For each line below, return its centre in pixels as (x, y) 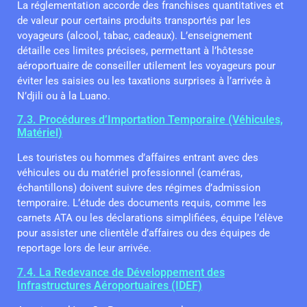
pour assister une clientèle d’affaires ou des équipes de (144, 233)
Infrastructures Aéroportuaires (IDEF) (110, 285)
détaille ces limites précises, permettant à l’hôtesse (135, 50)
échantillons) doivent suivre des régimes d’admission (139, 188)
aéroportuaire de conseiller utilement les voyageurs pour (146, 65)
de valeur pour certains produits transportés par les (134, 20)
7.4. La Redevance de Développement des (121, 272)
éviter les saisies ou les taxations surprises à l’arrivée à (144, 81)
